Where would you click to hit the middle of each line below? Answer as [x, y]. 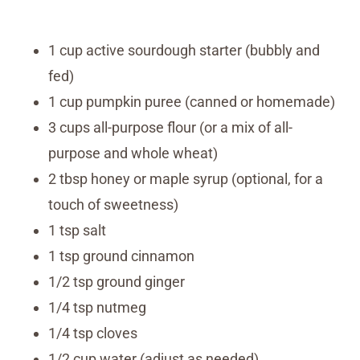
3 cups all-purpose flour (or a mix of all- [170, 127]
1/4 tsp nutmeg [97, 307]
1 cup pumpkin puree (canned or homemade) [192, 101]
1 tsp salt [77, 230]
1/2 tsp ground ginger [117, 281]
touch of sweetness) [113, 204]
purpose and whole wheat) [133, 153]
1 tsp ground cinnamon [121, 256]
